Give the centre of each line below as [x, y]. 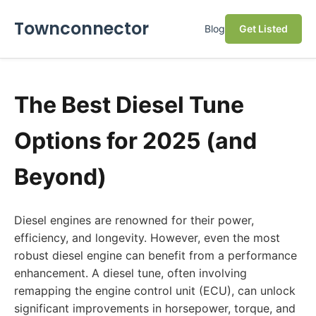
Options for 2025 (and [135, 141]
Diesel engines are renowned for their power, [134, 220]
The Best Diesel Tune [129, 105]
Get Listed [263, 29]
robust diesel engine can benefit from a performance [156, 255]
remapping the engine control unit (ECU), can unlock [155, 291]
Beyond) [60, 177]
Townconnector [81, 29]
